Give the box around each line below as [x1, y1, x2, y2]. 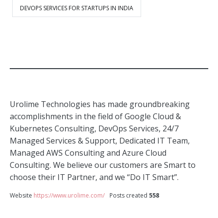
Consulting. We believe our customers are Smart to [10, 159, 196, 170]
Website [10, 191, 32, 200]
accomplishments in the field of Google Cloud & [10, 110, 181, 122]
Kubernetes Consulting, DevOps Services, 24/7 [10, 123, 179, 134]
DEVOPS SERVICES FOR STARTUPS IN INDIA [20, 3, 133, 12]
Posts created [109, 191, 147, 200]
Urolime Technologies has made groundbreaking [10, 98, 190, 109]
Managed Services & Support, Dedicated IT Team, [10, 135, 190, 146]
